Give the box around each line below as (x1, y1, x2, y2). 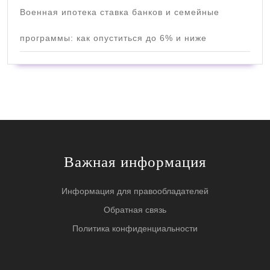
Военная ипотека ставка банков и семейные (20, 7, 219, 17)
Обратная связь (104, 204, 166, 215)
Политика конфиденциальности (72, 223, 198, 233)
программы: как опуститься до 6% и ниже (20, 33, 207, 43)
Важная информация (63, 153, 207, 170)
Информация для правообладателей (61, 186, 209, 196)
